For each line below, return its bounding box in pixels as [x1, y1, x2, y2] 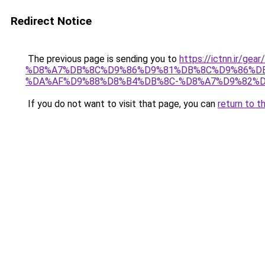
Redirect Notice [11, 14, 92, 28]
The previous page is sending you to [25, 53, 179, 64]
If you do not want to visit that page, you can [25, 98, 218, 109]
